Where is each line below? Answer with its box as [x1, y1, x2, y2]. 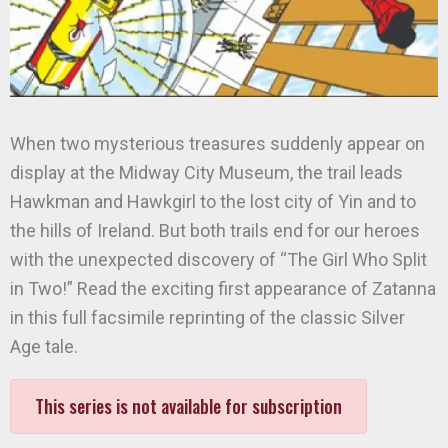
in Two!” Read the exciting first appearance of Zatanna [10, 278, 436, 299]
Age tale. [10, 336, 78, 357]
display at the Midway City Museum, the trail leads [10, 162, 403, 183]
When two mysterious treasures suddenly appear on [10, 133, 425, 154]
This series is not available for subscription [35, 393, 342, 419]
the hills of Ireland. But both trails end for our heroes [10, 220, 420, 241]
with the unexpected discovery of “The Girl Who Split [10, 249, 427, 270]
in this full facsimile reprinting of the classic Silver [10, 307, 405, 328]
